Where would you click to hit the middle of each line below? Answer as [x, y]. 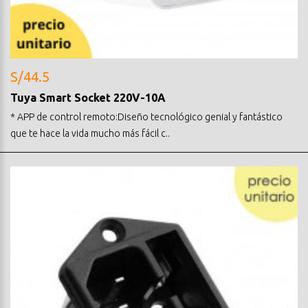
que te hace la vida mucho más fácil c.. [90, 133]
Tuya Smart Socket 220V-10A [88, 97]
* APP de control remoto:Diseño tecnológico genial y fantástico [146, 117]
